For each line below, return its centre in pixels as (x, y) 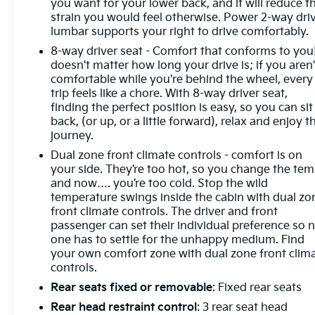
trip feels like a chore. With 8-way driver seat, (169, 94)
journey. (72, 136)
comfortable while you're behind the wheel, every (182, 79)
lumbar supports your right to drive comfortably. (180, 32)
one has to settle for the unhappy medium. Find (178, 240)
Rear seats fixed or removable (132, 288)
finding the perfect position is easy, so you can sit (182, 108)
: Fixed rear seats (257, 288)
